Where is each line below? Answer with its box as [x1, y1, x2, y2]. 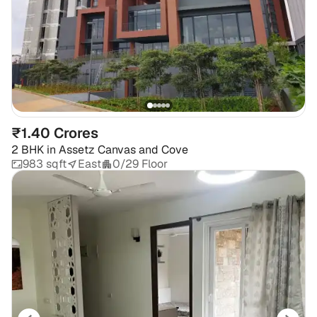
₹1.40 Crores [11, 124, 98, 143]
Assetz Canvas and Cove [59, 142, 188, 158]
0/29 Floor [113, 156, 168, 172]
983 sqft [23, 156, 67, 172]
